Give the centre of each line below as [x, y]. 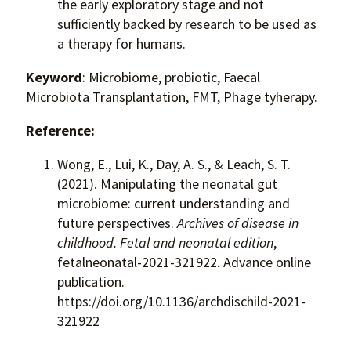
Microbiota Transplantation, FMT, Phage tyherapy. [172, 97]
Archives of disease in [238, 223]
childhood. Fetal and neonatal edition [165, 243]
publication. [91, 282]
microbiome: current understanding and [174, 204]
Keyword [54, 78]
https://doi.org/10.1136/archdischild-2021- [181, 302]
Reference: [60, 131]
